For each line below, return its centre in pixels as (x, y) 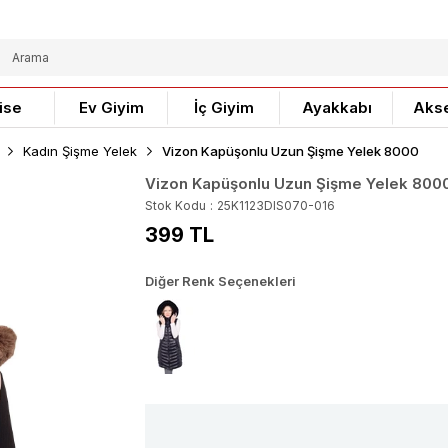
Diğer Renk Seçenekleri (220, 281)
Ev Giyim (111, 107)
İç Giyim (224, 107)
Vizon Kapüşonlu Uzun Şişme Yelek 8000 (290, 151)
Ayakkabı (336, 107)
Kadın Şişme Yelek (80, 151)
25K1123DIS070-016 (275, 205)
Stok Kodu (175, 205)
